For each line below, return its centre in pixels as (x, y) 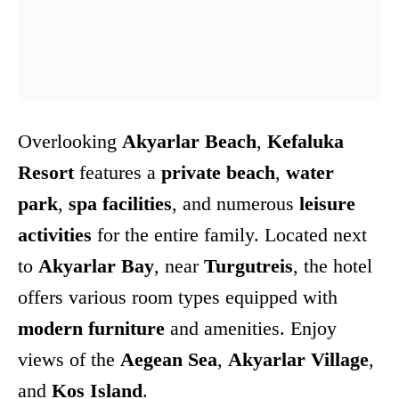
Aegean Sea (169, 360)
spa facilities (120, 204)
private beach (218, 173)
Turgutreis (248, 266)
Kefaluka (305, 142)
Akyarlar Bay (96, 266)
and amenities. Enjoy (251, 329)
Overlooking (70, 142)
